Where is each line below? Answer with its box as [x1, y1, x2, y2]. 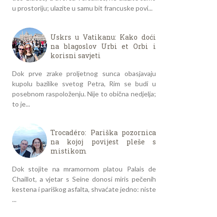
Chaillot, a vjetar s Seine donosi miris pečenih [12, 175, 156, 184]
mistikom [50, 146, 87, 156]
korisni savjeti [50, 50, 101, 60]
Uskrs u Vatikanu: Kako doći [50, 32, 156, 42]
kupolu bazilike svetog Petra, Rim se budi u [12, 79, 156, 88]
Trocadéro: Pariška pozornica [50, 128, 156, 138]
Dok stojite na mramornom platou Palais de [12, 165, 156, 173]
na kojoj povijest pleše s [50, 137, 156, 147]
